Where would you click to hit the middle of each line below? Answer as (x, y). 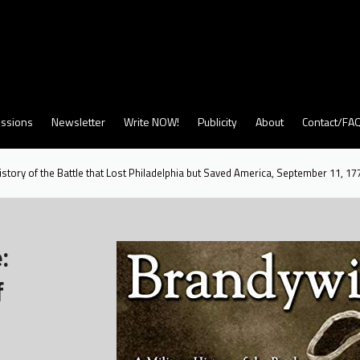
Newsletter (78, 121)
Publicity (217, 121)
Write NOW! (151, 121)
